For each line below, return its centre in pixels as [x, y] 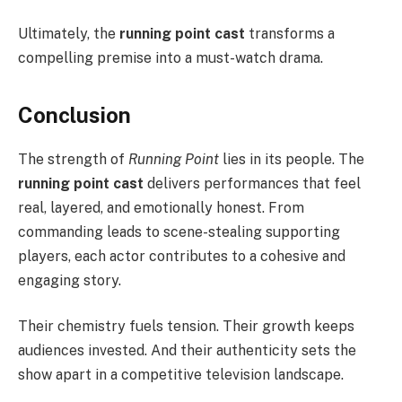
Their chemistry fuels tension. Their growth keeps [186, 327]
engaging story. [70, 280]
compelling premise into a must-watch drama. [170, 58]
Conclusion [74, 114]
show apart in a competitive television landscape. [181, 375]
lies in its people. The [292, 159]
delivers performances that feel [252, 183]
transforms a [290, 34]
